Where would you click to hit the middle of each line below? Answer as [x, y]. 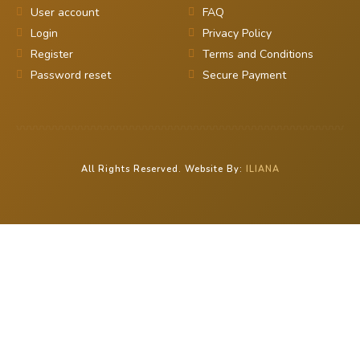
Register [51, 54]
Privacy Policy [237, 33]
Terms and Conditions [258, 54]
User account [64, 12]
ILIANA [262, 170]
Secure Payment [244, 75]
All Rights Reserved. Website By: [163, 170]
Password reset [70, 75]
